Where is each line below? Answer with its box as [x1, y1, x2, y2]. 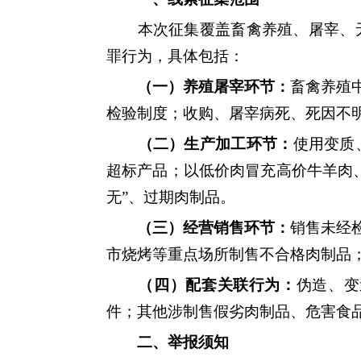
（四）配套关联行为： [138, 276, 297, 293]
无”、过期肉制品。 [106, 189, 235, 205]
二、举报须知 [137, 334, 229, 351]
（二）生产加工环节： [137, 135, 293, 152]
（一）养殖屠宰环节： [137, 78, 290, 95]
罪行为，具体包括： [106, 48, 244, 64]
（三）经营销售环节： [137, 219, 290, 236]
